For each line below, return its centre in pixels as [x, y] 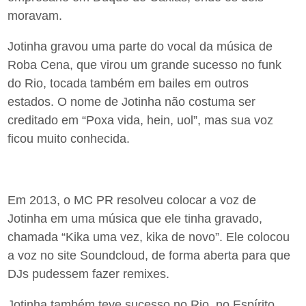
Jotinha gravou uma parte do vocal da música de [140, 46]
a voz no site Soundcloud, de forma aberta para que [149, 255]
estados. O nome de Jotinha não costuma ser [132, 101]
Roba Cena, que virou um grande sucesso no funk [145, 65]
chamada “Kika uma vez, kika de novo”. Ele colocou [149, 237]
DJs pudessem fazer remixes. [89, 274]
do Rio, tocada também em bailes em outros [128, 83]
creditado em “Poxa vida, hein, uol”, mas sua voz [141, 120]
